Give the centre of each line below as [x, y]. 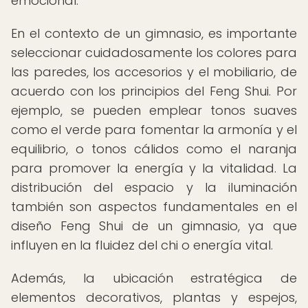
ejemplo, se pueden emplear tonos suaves [154, 110]
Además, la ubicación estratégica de [154, 278]
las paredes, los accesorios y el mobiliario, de [154, 72]
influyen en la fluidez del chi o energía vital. [142, 245]
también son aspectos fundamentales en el [154, 207]
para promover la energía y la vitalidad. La [154, 168]
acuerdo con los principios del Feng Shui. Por [154, 91]
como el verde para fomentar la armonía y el [154, 130]
